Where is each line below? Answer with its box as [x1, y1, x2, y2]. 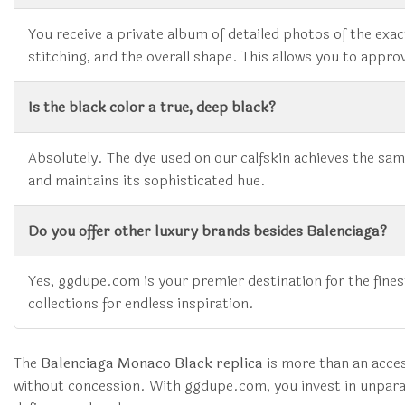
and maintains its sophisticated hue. [28, 168, 266, 192]
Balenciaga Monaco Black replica [41, 351, 263, 374]
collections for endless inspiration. [28, 291, 254, 315]
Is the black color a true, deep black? [28, 95, 276, 118]
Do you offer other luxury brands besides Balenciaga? [28, 219, 387, 242]
